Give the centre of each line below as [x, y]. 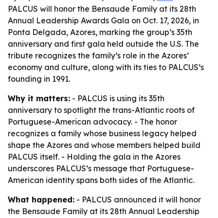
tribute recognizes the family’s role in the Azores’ [98, 55]
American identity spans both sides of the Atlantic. [101, 180]
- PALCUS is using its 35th [117, 98]
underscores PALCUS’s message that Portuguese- [101, 168]
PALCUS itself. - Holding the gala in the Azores [94, 157]
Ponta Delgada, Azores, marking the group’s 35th [100, 32]
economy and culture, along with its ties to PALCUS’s [106, 67]
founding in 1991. [39, 79]
